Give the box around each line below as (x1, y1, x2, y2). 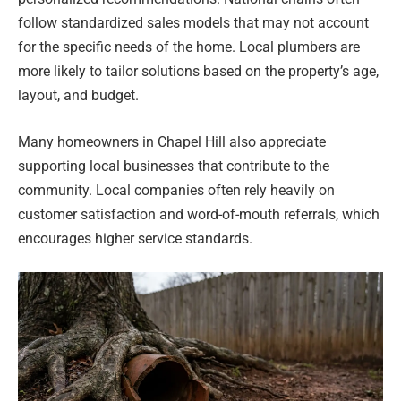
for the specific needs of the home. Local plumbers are (18, 38, 360, 55)
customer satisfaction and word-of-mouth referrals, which (18, 205, 380, 223)
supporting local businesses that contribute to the (18, 157, 329, 175)
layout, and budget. (18, 86, 139, 104)
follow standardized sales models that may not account (18, 13, 369, 31)
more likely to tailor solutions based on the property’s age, (18, 62, 379, 80)
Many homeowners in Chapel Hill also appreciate (18, 132, 326, 150)
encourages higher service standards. (18, 229, 252, 247)
